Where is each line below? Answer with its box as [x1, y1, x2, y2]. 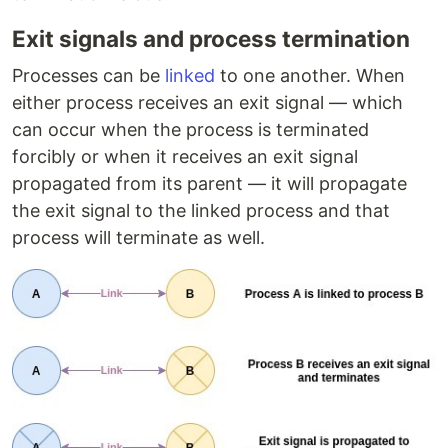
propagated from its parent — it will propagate [12, 173, 407, 195]
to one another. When [215, 65, 405, 87]
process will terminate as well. [12, 227, 265, 249]
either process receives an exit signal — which [12, 92, 403, 114]
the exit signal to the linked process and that [12, 200, 390, 222]
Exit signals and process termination [12, 25, 410, 53]
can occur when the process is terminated [12, 119, 369, 141]
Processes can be [12, 65, 165, 87]
